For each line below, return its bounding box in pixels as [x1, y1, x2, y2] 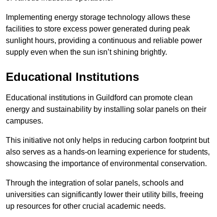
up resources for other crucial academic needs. [6, 201, 166, 210]
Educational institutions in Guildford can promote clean [6, 93, 193, 102]
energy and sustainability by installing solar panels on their [6, 105, 206, 113]
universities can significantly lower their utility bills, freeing [6, 190, 203, 199]
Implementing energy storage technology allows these [6, 13, 190, 21]
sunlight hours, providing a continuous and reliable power [6, 36, 202, 45]
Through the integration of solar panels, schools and [6, 178, 184, 187]
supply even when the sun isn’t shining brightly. [6, 47, 167, 56]
